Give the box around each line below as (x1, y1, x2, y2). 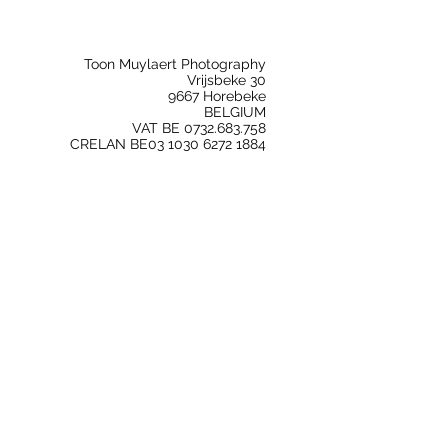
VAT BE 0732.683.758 (132, 119, 266, 136)
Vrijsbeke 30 (187, 71, 266, 88)
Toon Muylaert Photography (84, 55, 266, 72)
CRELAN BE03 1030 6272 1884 (70, 135, 266, 152)
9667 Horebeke (168, 87, 266, 104)
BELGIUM (204, 103, 266, 120)
